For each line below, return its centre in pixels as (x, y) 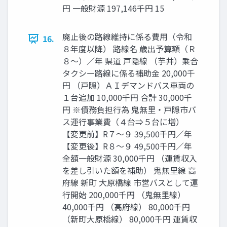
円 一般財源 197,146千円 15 (113, 8)
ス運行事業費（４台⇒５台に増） (123, 122)
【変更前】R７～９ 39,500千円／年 (127, 134)
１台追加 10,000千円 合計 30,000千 (127, 98)
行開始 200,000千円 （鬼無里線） (124, 195)
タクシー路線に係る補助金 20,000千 (129, 73)
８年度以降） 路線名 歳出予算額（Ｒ (129, 49)
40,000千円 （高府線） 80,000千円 (126, 207)
